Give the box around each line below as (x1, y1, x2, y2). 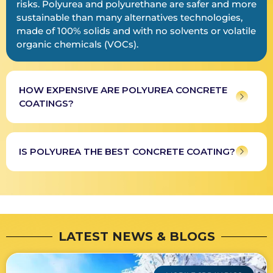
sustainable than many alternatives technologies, (16, 12, 243, 24)
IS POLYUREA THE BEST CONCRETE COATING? (19, 146, 235, 158)
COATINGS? (19, 97, 74, 110)
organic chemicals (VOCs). (16, 38, 138, 51)
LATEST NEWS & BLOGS (58, 229, 215, 244)
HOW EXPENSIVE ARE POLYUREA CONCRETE (19, 84, 227, 96)
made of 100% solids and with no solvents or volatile (16, 25, 256, 37)
